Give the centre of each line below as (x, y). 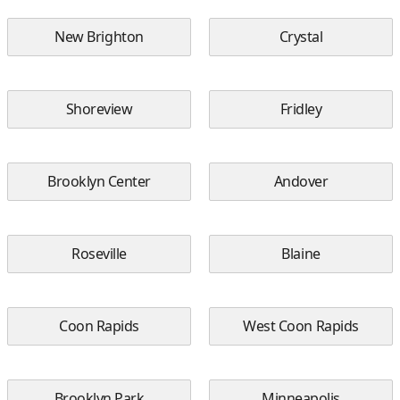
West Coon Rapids (301, 326)
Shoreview (99, 109)
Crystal (301, 37)
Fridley (301, 109)
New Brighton (99, 37)
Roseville (99, 254)
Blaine (301, 254)
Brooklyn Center (99, 181)
